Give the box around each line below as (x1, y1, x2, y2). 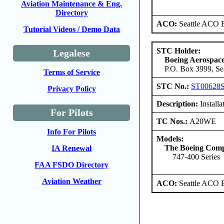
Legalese (53, 47, 90, 58)
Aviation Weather (41, 177, 101, 185)
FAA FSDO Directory (34, 160, 109, 169)
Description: (156, 99, 198, 108)
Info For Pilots (47, 127, 96, 136)
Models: (156, 134, 184, 143)
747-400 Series (172, 152, 220, 161)
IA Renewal (51, 144, 92, 152)
